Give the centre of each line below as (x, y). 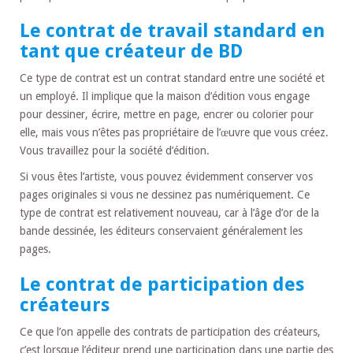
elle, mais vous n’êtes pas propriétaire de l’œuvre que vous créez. (174, 132)
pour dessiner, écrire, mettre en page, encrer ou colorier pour (167, 114)
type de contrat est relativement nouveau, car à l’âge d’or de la (169, 212)
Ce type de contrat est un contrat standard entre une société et (172, 78)
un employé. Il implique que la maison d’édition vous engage (165, 96)
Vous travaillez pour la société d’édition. (115, 150)
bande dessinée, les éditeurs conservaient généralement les (161, 230)
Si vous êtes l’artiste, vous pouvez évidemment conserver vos (166, 176)
